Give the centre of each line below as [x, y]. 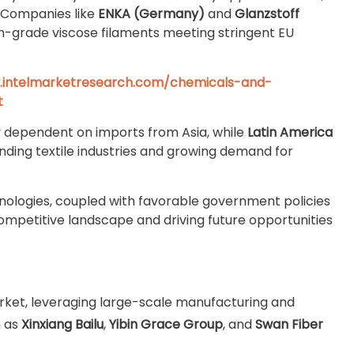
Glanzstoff [267, 14]
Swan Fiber [289, 324]
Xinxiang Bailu [62, 324]
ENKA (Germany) [151, 14]
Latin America [290, 132]
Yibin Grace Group [166, 324]
